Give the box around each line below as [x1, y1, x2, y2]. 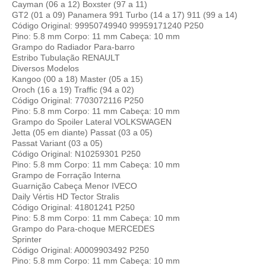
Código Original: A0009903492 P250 [12, 245, 149, 255]
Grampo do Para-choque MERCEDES [12, 223, 154, 233]
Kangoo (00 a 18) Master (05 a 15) [12, 74, 143, 84]
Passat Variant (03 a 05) [12, 138, 103, 148]
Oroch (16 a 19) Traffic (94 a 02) [12, 84, 134, 94]
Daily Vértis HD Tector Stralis [12, 191, 119, 201]
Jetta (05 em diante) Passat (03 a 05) [12, 127, 153, 137]
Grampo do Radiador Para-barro [12, 42, 135, 52]
